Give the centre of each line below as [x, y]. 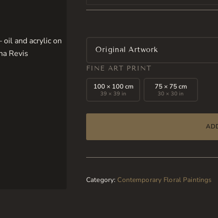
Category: [102, 180]
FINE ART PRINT [119, 68]
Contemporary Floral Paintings [165, 180]
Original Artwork [127, 50]
